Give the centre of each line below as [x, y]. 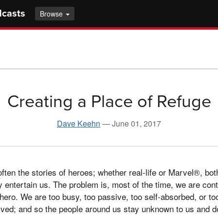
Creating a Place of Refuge [109, 101]
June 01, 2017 [136, 123]
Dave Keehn [79, 123]
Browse [52, 14]
